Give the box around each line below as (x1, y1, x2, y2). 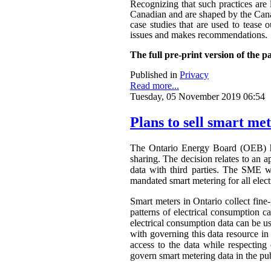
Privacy (180, 69, 209, 80)
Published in (130, 69, 177, 80)
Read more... (130, 80, 179, 91)
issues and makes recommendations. (130, 29, 267, 40)
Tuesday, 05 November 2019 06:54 (130, 91, 265, 102)
